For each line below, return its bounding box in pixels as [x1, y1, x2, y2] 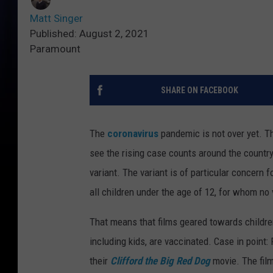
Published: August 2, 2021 [30, 27, 149, 40]
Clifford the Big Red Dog [110, 255, 210, 268]
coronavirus [107, 127, 158, 140]
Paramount [30, 43, 80, 55]
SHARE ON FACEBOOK [160, 85, 238, 96]
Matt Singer [30, 12, 83, 25]
